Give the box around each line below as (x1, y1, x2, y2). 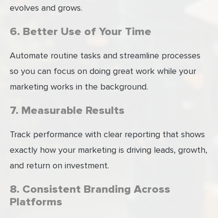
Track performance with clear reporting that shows (10, 129, 205, 140)
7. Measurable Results (10, 104, 125, 118)
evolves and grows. (10, 2, 82, 14)
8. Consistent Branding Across (10, 182, 170, 197)
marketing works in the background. (10, 81, 148, 92)
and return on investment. (10, 160, 109, 171)
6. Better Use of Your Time (10, 25, 151, 39)
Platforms (10, 195, 62, 209)
